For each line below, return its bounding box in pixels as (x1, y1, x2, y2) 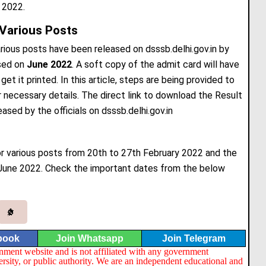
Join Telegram (161, 233, 226, 243)
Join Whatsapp (56, 233, 123, 243)
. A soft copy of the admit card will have (72, 58, 240, 70)
